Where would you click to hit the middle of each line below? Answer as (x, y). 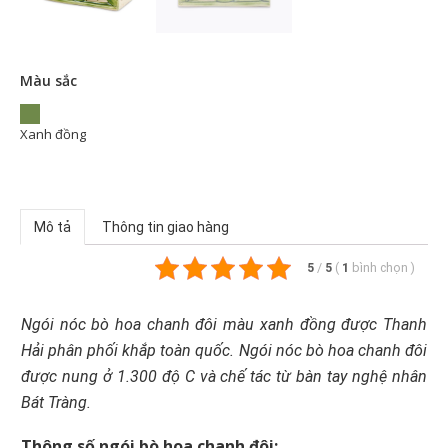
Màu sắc (48, 81)
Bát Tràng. (56, 403)
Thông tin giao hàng (165, 227)
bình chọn (381, 268)
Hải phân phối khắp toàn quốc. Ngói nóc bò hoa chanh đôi (224, 351)
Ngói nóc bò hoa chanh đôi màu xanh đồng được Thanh (224, 325)
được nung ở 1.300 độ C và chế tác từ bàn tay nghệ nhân (224, 377)
